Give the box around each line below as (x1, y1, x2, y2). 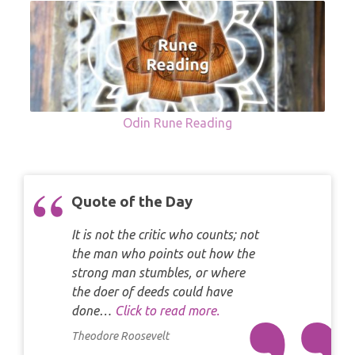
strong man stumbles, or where (71, 265, 245, 281)
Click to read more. (115, 303, 219, 319)
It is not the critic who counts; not (71, 227, 258, 242)
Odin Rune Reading (123, 116, 232, 131)
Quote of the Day (71, 193, 193, 211)
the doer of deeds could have (71, 284, 232, 300)
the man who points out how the (71, 246, 254, 261)
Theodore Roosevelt (71, 330, 169, 343)
